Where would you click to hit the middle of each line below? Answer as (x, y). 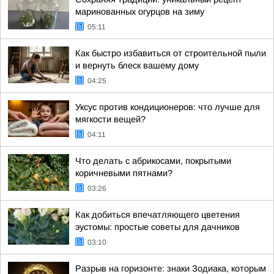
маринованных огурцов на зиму (140, 12)
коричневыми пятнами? (124, 173)
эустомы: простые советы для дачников (157, 227)
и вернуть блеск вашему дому (137, 65)
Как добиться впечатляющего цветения (157, 215)
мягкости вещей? (110, 119)
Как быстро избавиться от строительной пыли (171, 53)
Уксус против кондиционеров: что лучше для (168, 107)
